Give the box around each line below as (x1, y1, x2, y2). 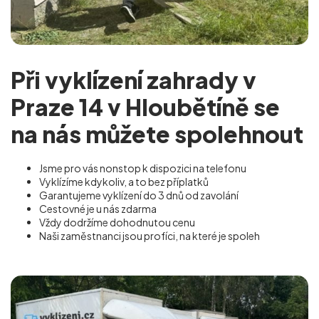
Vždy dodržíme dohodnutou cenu (39, 215, 195, 229)
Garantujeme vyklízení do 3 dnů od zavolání (39, 188, 239, 202)
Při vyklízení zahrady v (11, 65, 256, 94)
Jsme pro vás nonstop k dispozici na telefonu (39, 161, 248, 174)
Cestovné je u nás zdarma (39, 202, 157, 215)
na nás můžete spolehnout (11, 119, 303, 148)
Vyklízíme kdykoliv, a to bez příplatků (39, 174, 209, 188)
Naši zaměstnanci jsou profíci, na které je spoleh (39, 229, 260, 242)
